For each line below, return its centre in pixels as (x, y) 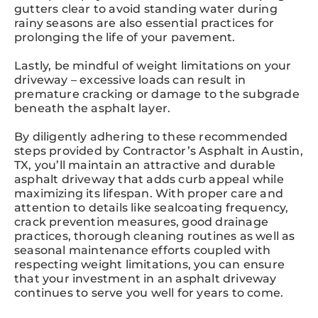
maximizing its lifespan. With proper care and (149, 193)
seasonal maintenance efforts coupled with (143, 250)
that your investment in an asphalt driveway (146, 278)
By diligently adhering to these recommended (151, 136)
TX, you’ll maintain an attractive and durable (145, 165)
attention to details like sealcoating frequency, (152, 207)
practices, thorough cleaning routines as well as (155, 236)
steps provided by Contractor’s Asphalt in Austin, (159, 150)
